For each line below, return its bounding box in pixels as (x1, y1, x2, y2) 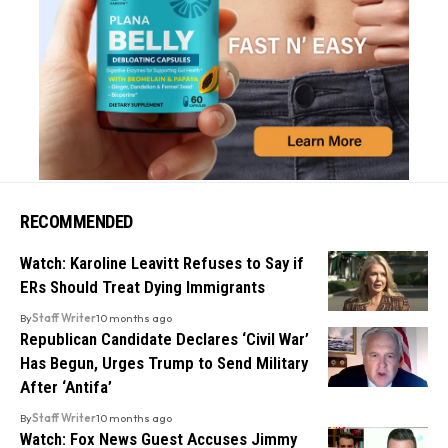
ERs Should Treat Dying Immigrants (20, 277, 265, 298)
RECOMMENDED (20, 211, 133, 233)
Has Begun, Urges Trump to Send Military (20, 353, 308, 374)
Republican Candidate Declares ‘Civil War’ (20, 329, 309, 350)
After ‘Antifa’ (20, 377, 112, 398)
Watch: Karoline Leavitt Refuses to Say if (20, 253, 304, 274)
